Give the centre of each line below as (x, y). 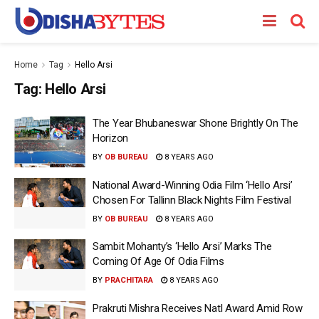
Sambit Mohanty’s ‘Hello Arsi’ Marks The (182, 246)
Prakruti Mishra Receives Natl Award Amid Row (198, 308)
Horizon (110, 138)
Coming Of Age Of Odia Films (158, 261)
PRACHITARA (129, 280)
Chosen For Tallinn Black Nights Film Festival (192, 200)
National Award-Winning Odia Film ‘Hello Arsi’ (193, 185)
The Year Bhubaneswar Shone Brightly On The (195, 123)
